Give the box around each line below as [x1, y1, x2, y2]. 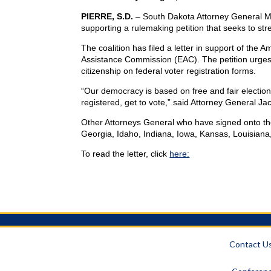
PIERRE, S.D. [81, 11, 136, 21]
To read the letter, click [81, 148, 170, 158]
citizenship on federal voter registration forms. [81, 65, 256, 76]
